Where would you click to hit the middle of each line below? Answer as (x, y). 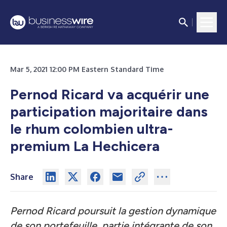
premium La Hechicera (85, 146)
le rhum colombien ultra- (92, 129)
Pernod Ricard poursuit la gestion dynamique (113, 211)
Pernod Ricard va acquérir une (110, 94)
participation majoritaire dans (109, 111)
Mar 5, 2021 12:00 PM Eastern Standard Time (87, 69)
